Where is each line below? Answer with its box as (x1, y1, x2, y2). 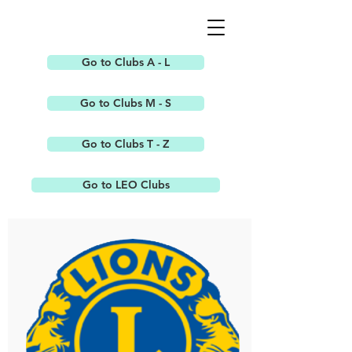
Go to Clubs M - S (80, 96, 171, 110)
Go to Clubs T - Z (82, 137, 170, 151)
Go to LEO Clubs (82, 178, 170, 192)
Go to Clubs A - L (82, 55, 170, 69)
